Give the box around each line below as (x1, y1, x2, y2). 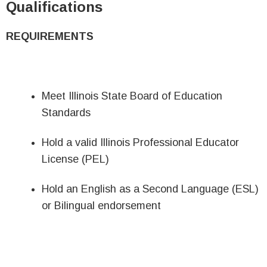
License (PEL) (42, 153, 109, 165)
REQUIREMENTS (6, 30, 94, 42)
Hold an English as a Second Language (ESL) (42, 183, 259, 195)
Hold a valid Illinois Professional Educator (42, 136, 239, 148)
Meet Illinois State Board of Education (42, 90, 222, 102)
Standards (42, 107, 91, 119)
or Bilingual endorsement (42, 200, 161, 212)
